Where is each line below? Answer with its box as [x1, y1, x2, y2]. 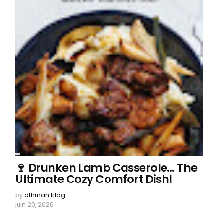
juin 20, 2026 [15, 200, 54, 210]
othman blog [24, 190, 66, 200]
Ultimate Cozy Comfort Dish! [15, 171, 173, 187]
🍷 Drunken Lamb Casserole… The [15, 160, 198, 176]
